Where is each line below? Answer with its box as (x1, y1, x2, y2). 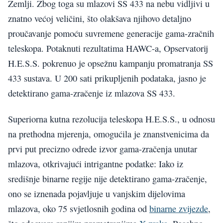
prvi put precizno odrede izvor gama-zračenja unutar (8, 143, 197, 155)
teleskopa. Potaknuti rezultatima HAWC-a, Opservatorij (8, 42, 208, 54)
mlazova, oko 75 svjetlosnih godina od (8, 203, 149, 215)
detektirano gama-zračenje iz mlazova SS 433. (8, 87, 175, 99)
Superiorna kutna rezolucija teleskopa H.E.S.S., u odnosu (8, 113, 215, 125)
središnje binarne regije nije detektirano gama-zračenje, (8, 173, 207, 185)
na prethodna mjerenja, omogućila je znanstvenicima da (8, 128, 209, 140)
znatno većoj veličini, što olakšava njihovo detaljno (8, 12, 191, 24)
